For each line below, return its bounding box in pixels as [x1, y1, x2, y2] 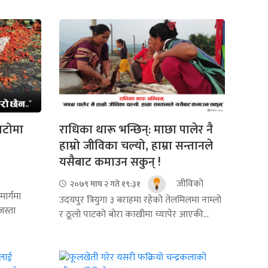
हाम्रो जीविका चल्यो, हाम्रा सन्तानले [59, 135, 213, 156]
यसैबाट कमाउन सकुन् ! [59, 151, 161, 172]
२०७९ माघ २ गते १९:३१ [68, 177, 141, 191]
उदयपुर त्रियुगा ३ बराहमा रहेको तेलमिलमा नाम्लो [59, 191, 221, 208]
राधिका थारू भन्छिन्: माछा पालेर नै [59, 119, 213, 140]
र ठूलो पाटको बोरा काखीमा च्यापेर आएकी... [59, 206, 209, 223]
